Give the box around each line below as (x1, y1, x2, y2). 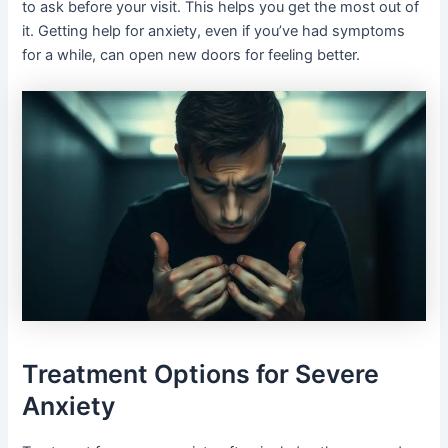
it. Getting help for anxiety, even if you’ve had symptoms (22, 22, 406, 41)
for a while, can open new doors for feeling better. (22, 46, 361, 65)
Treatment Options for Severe (22, 359, 380, 390)
